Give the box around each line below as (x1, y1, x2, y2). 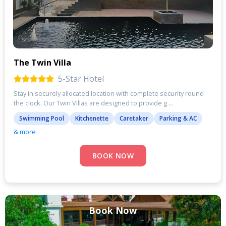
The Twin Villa (14, 56, 71, 68)
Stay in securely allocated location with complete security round (14, 88, 204, 98)
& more (14, 127, 36, 136)
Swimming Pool (19, 114, 64, 123)
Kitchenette (75, 114, 108, 123)
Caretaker (120, 114, 148, 123)
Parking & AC (159, 114, 197, 123)
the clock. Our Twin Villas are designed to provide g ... (14, 98, 173, 107)
